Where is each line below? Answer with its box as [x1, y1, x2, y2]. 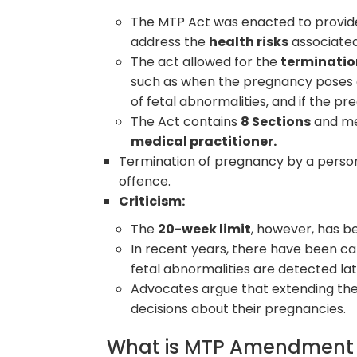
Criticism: [119, 191, 186, 210]
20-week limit [158, 219, 252, 238]
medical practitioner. [131, 131, 277, 151]
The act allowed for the [131, 52, 281, 71]
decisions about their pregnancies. [131, 299, 347, 318]
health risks [209, 32, 289, 51]
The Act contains [131, 112, 241, 131]
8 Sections [241, 112, 312, 131]
